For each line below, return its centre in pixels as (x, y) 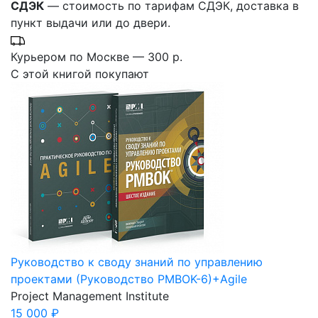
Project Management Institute (90, 296)
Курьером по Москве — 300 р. (97, 56)
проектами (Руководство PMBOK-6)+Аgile (129, 279)
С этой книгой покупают (80, 73)
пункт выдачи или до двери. (91, 22)
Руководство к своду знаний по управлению (137, 262)
